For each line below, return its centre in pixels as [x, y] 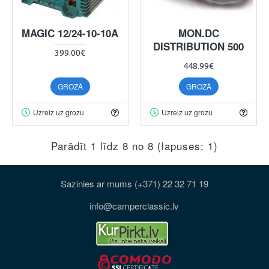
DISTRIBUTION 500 [199, 46]
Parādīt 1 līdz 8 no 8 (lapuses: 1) [134, 145]
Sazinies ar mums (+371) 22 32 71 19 [134, 184]
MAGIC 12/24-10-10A [70, 33]
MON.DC [198, 33]
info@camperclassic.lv [134, 206]
